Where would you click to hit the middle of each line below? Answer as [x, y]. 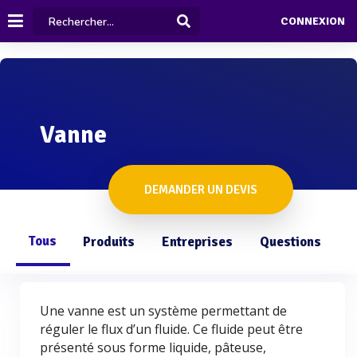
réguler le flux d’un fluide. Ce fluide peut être [171, 329]
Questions [290, 242]
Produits [109, 242]
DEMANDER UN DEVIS [201, 190]
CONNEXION [312, 22]
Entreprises [197, 242]
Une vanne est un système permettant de [163, 311]
